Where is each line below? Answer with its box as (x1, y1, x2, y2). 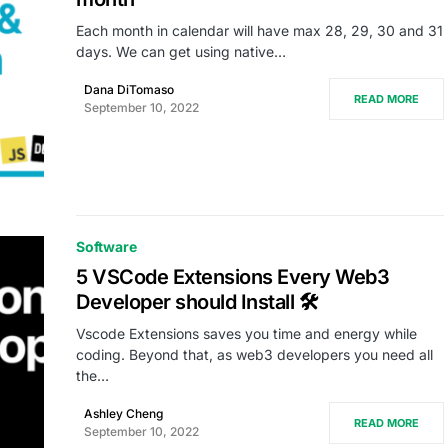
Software (76, 238, 137, 256)
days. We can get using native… (76, 43, 286, 60)
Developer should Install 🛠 (76, 290, 318, 315)
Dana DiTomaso (84, 82, 174, 97)
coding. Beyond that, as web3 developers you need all (76, 346, 433, 364)
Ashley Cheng (84, 406, 163, 422)
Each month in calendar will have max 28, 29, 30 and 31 (76, 22, 443, 39)
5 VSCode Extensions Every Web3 (76, 265, 389, 290)
